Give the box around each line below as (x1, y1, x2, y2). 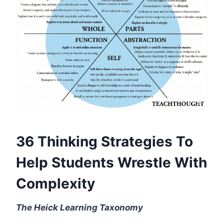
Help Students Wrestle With (16, 154, 207, 171)
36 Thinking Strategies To (16, 133, 193, 150)
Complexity (16, 175, 95, 192)
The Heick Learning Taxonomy (16, 202, 143, 213)
